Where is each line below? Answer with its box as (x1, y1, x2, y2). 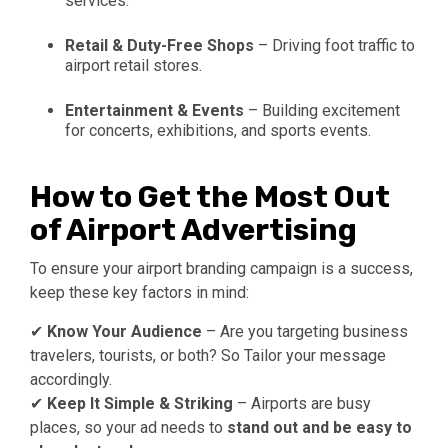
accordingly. (30, 370, 112, 390)
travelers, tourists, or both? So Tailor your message (30, 346, 386, 366)
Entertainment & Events (65, 101, 244, 121)
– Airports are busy (233, 394, 371, 414)
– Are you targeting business (202, 322, 408, 342)
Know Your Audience (47, 322, 202, 342)
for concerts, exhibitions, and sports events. (65, 121, 371, 141)
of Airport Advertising (30, 212, 357, 249)
